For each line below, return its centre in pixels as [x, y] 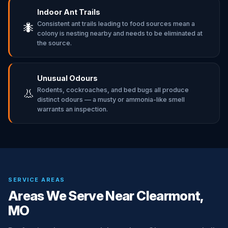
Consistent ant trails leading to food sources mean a [116, 24]
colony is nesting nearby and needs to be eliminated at [120, 33]
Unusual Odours [67, 78]
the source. [54, 43]
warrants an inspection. [73, 109]
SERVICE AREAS [37, 180]
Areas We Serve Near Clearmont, [106, 196]
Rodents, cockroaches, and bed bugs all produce [113, 90]
